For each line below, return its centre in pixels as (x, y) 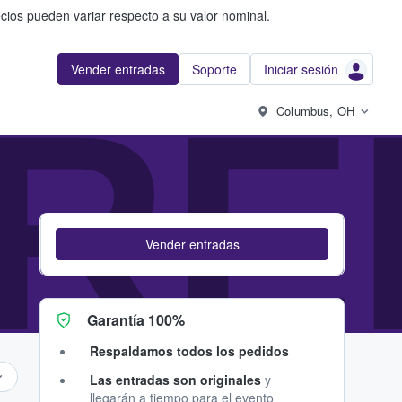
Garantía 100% (136, 320)
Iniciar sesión (301, 69)
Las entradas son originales (175, 380)
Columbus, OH (315, 111)
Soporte (214, 69)
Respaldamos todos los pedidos (189, 351)
